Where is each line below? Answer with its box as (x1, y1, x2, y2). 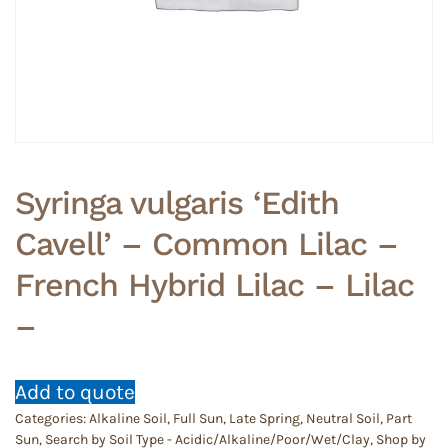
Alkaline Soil (89, 410, 167, 427)
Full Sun (173, 410, 223, 427)
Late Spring (229, 410, 300, 427)
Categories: (15, 410, 89, 427)
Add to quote (15, 380, 135, 404)
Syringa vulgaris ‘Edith (15, 184, 339, 222)
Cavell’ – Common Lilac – (15, 225, 398, 263)
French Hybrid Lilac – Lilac (15, 266, 414, 304)
